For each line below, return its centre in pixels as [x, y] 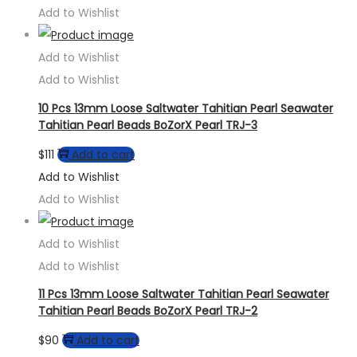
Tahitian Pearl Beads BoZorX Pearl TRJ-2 [148, 311]
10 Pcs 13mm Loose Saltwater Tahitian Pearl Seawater [186, 109]
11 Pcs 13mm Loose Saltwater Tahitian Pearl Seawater [184, 294]
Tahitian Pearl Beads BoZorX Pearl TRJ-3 [148, 126]
